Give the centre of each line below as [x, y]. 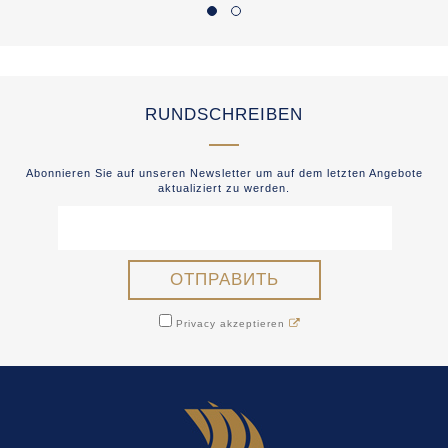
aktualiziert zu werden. [224, 188]
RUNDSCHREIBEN [224, 114]
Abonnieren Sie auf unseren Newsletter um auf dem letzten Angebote [224, 173]
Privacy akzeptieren [230, 323]
